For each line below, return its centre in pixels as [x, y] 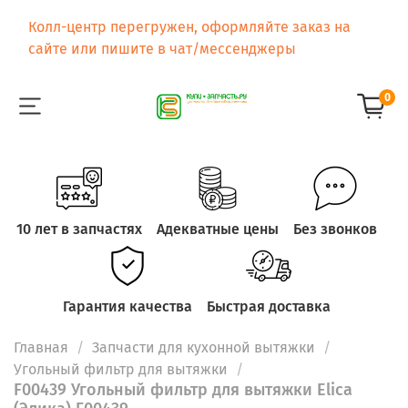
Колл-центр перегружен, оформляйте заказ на [189, 26]
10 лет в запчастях [79, 229]
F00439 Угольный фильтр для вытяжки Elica [183, 390]
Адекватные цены [218, 229]
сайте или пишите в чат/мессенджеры [162, 48]
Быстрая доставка [269, 306]
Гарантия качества [127, 306]
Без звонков [335, 229]
